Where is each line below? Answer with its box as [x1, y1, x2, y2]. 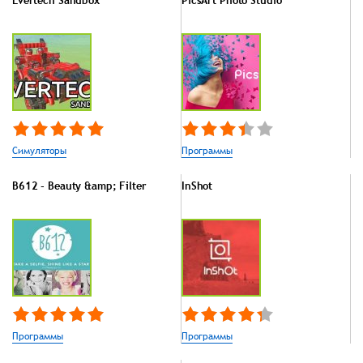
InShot [181, 177, 213, 193]
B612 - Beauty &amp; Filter [12, 177, 147, 193]
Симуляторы [12, 143, 66, 158]
